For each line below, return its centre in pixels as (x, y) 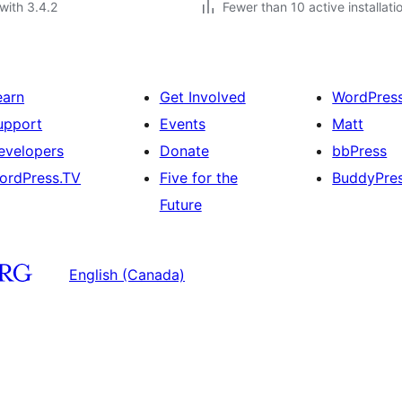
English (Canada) (127, 274)
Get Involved (202, 97)
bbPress (360, 151)
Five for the (198, 178)
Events (182, 124)
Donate (184, 151)
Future (180, 205)
